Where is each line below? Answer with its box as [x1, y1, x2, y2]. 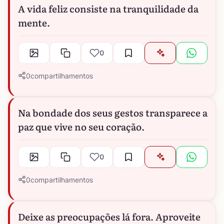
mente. [18, 15, 50, 29]
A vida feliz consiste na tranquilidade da [18, 1, 198, 15]
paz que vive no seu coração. [18, 119, 144, 133]
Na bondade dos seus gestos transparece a [18, 105, 207, 119]
